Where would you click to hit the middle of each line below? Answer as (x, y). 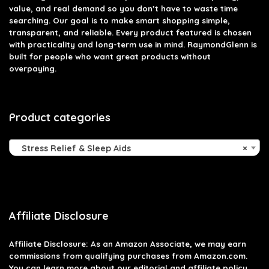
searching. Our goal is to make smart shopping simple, (119, 20)
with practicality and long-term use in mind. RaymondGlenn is (133, 44)
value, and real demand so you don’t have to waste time (123, 8)
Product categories (60, 117)
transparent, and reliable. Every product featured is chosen (130, 32)
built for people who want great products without (110, 56)
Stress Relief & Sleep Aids (73, 148)
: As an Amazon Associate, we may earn (166, 243)
